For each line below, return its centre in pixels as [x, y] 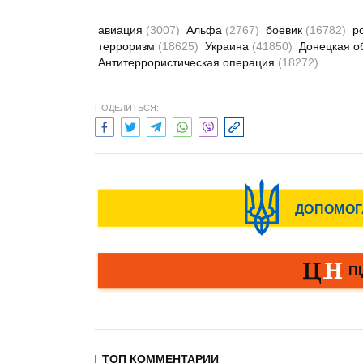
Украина [228, 46]
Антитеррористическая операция [188, 62]
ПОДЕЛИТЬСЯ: [127, 108]
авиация [122, 30]
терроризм [128, 46]
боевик [286, 30]
